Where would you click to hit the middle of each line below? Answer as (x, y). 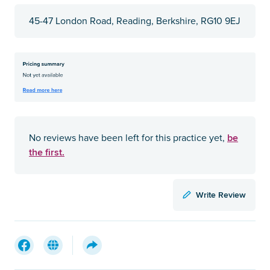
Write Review (221, 194)
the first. (47, 152)
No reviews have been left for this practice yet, (128, 138)
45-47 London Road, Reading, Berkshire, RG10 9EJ (135, 21)
